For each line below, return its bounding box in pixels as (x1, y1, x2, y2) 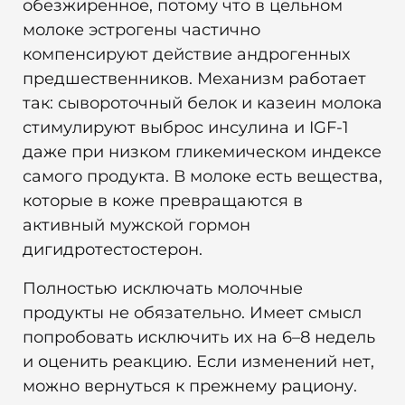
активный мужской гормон (23, 215, 250, 236)
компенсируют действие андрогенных (23, 44, 350, 65)
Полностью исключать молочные (23, 278, 303, 299)
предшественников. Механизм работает (23, 69, 366, 89)
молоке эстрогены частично (23, 20, 260, 41)
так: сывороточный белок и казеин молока (23, 93, 382, 114)
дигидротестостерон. (23, 240, 202, 260)
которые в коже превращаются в (23, 191, 303, 212)
